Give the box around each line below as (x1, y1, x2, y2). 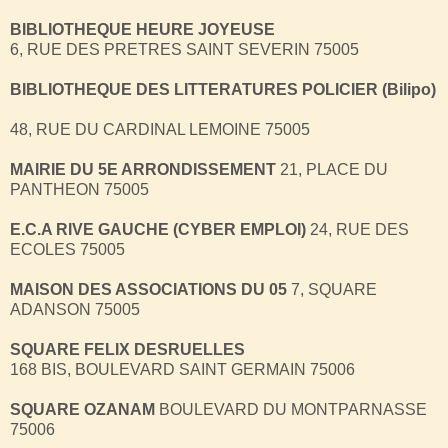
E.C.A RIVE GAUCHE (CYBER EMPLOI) (10, 220, 306, 238)
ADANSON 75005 (10, 300, 140, 318)
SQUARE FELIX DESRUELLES (10, 340, 245, 358)
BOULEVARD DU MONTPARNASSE (155, 400, 427, 418)
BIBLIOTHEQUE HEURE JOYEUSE (10, 20, 275, 38)
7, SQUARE (287, 280, 377, 298)
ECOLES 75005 (10, 240, 125, 258)
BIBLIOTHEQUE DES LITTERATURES (10, 80, 302, 98)
